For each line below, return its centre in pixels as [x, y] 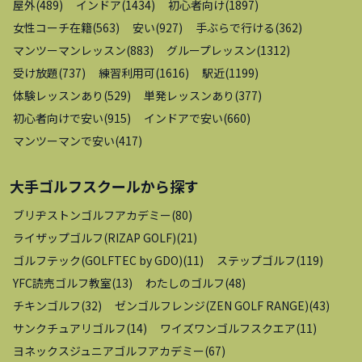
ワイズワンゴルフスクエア [228, 328]
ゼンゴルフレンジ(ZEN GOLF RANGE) [212, 305]
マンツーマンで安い [64, 140]
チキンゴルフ [47, 305]
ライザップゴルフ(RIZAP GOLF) [95, 237]
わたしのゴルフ [185, 282]
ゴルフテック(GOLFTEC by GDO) [98, 260]
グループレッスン [211, 50]
